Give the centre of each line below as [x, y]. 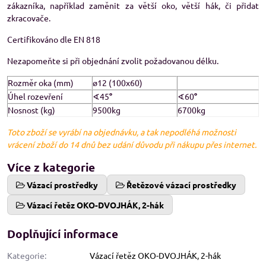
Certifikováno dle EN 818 [54, 39]
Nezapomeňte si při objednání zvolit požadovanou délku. [113, 61]
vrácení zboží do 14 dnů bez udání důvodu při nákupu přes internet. [132, 144]
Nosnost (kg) [31, 110]
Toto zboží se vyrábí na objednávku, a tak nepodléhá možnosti [122, 132]
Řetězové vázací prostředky [181, 185]
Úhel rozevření [35, 96]
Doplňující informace [63, 234]
